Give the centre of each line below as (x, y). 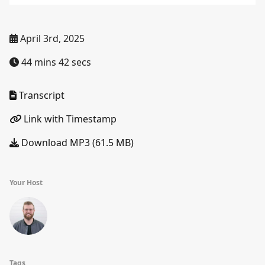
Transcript (41, 95)
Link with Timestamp (69, 119)
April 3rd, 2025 (51, 38)
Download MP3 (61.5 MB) (76, 143)
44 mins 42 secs (55, 62)
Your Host (26, 182)
